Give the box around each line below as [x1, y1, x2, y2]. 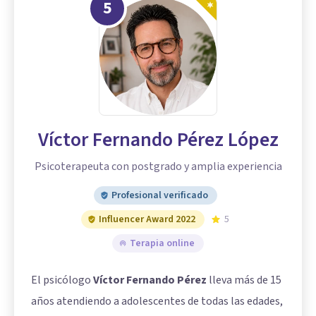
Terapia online [130, 236, 195, 250]
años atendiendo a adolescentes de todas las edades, [31, 293, 283, 309]
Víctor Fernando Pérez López [37, 126, 279, 154]
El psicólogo [31, 272, 93, 288]
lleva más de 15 [207, 272, 281, 288]
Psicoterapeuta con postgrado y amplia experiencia [34, 159, 282, 174]
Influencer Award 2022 [99, 212, 195, 226]
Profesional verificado [111, 188, 208, 202]
